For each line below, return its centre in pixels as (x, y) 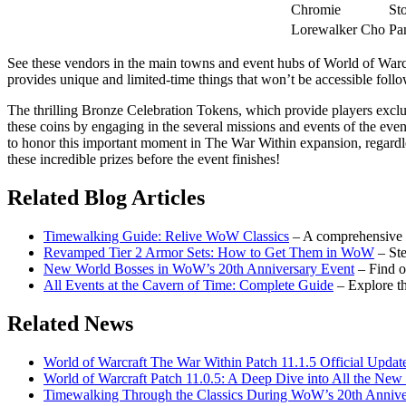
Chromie (316, 10)
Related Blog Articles (106, 197)
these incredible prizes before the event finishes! (144, 159)
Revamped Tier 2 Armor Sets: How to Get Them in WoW (209, 252)
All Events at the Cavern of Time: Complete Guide (188, 285)
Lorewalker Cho (338, 30)
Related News (70, 323)
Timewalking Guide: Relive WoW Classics (166, 236)
